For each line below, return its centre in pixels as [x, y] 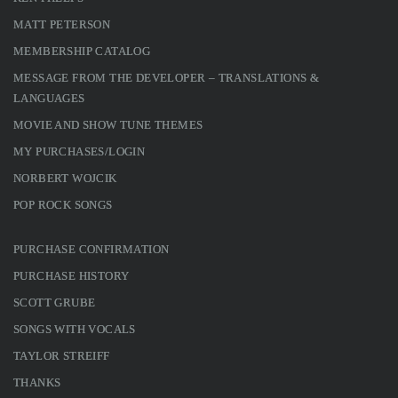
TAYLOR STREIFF [62, 355]
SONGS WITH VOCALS [75, 329]
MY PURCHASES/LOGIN [80, 151]
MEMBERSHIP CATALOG [82, 51]
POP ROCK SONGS [63, 204]
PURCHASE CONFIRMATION [92, 249]
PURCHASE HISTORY [72, 275]
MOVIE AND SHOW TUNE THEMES [108, 124]
